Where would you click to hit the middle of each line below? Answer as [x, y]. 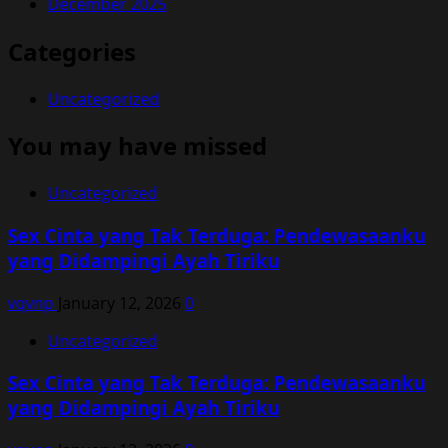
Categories [72, 51]
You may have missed [137, 146]
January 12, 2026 [121, 302]
